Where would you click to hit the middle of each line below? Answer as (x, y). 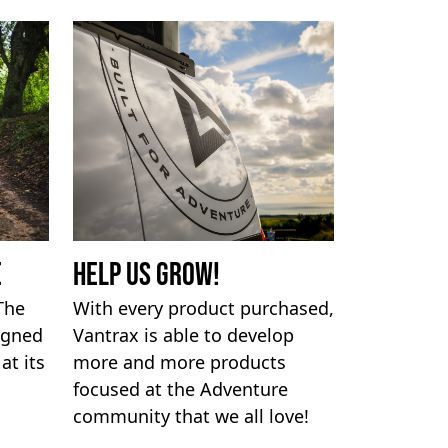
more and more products (179, 362)
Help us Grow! (146, 275)
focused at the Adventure (180, 389)
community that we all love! (191, 416)
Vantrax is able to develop (183, 335)
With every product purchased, (203, 308)
